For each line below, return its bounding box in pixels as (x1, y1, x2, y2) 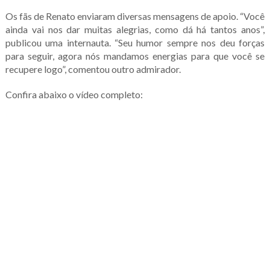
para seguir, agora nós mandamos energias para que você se (5, 50, 265, 62)
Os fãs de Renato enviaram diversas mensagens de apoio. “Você (5, 10, 265, 22)
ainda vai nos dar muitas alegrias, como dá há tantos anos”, (5, 24, 265, 36)
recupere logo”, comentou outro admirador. (5, 63, 181, 75)
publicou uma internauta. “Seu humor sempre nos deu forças (5, 37, 265, 49)
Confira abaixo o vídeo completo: (5, 89, 143, 101)
